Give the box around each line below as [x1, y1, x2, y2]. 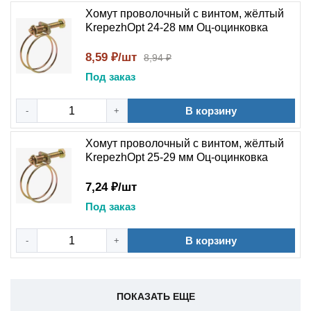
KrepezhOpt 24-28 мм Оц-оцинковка [85, 22, 268, 33]
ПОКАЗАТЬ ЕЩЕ [116, 291, 195, 302]
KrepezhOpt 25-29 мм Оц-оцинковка [85, 151, 268, 163]
